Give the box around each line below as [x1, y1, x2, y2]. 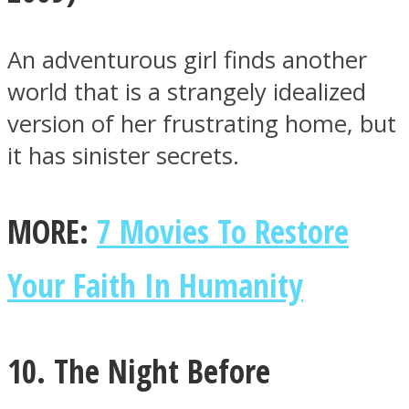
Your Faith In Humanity [7, 262, 303, 307]
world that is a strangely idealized [7, 76, 366, 109]
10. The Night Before [7, 348, 270, 393]
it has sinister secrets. [7, 140, 239, 173]
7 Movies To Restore [97, 208, 349, 253]
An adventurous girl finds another [7, 44, 367, 77]
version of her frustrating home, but [7, 108, 396, 141]
